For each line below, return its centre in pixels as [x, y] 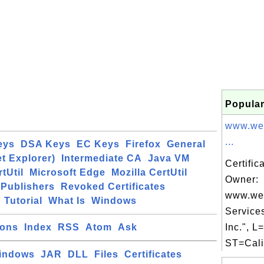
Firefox [143, 144]
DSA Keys [46, 144]
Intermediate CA [102, 158]
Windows [114, 201]
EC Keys [98, 144]
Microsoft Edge [67, 172]
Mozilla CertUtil [149, 172]
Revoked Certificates [113, 187]
